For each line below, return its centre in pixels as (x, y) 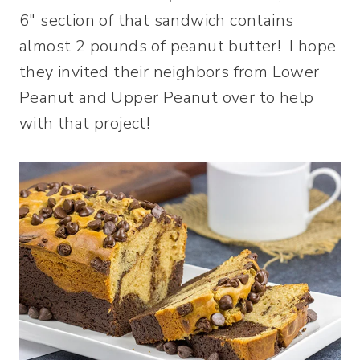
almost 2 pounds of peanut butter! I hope (178, 46)
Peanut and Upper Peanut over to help (167, 98)
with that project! (85, 123)
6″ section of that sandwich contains (157, 20)
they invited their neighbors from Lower (170, 72)
